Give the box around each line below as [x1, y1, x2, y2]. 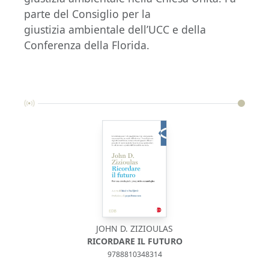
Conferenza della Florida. [24, 38, 150, 53]
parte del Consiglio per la [24, 7, 151, 22]
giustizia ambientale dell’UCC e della [24, 22, 206, 37]
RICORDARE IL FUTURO [86, 235, 183, 247]
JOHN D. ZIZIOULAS [96, 223, 173, 235]
